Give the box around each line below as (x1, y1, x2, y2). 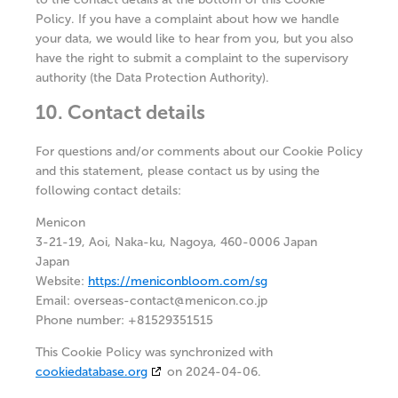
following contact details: (36, 183, 181, 198)
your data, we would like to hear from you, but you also (36, 31, 354, 46)
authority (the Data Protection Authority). (36, 70, 269, 85)
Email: (36, 293, 74, 308)
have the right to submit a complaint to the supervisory (36, 51, 348, 66)
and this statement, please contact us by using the (36, 163, 320, 179)
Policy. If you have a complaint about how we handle (36, 12, 339, 27)
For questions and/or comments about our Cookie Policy (36, 144, 362, 159)
